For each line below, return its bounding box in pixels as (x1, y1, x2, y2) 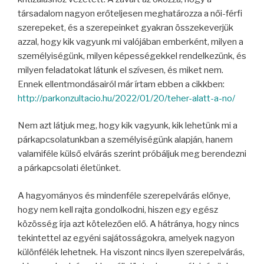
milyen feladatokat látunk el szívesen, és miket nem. (18, 64, 223, 75)
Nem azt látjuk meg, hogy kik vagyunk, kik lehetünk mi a (18, 120, 237, 131)
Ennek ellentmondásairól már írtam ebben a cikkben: (18, 78, 225, 90)
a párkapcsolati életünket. (18, 163, 121, 173)
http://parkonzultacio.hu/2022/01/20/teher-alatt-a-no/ (18, 93, 235, 104)
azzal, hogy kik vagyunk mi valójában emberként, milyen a (18, 36, 243, 47)
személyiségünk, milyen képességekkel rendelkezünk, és (18, 50, 246, 61)
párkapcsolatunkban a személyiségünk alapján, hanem (18, 134, 233, 145)
